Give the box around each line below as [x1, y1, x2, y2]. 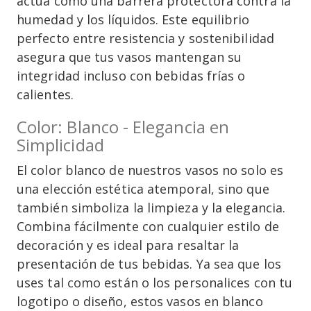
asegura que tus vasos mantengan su [17, 49, 242, 66]
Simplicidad [17, 133, 104, 157]
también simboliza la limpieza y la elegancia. [17, 199, 286, 217]
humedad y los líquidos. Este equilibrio [17, 11, 250, 28]
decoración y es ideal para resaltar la [17, 237, 239, 254]
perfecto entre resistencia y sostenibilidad [17, 30, 274, 47]
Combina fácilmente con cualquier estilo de [17, 218, 279, 235]
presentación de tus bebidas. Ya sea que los [17, 255, 281, 273]
